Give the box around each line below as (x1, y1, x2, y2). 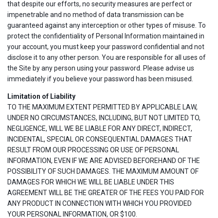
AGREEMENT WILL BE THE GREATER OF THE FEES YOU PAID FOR (7, 189, 204, 197)
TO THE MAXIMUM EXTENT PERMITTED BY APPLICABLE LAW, (7, 103, 198, 111)
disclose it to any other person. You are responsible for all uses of (7, 54, 206, 61)
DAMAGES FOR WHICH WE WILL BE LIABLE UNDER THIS (7, 178, 174, 186)
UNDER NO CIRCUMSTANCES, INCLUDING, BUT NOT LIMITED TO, (7, 114, 200, 122)
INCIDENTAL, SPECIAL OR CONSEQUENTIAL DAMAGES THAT (7, 135, 192, 143)
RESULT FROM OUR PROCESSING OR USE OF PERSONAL (7, 146, 179, 154)
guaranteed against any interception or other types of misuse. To (7, 21, 206, 29)
